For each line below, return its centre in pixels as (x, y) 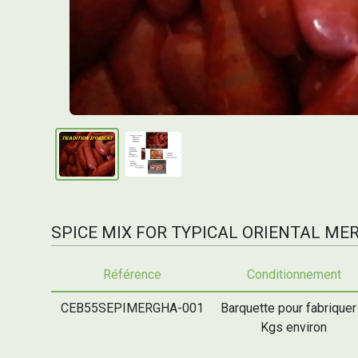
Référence (132, 274)
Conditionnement (294, 274)
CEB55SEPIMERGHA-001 (132, 308)
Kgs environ (294, 327)
